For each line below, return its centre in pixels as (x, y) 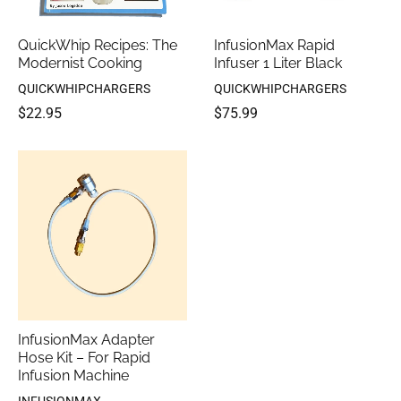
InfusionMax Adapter (86, 340)
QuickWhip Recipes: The (98, 46)
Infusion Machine (73, 376)
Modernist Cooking (80, 64)
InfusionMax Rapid (274, 46)
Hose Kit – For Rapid (84, 358)
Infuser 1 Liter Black (278, 64)
